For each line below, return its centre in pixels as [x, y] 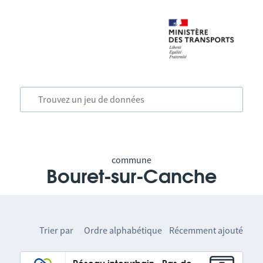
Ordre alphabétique [123, 230]
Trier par [57, 230]
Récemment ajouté [206, 230]
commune [131, 160]
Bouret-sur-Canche [131, 177]
